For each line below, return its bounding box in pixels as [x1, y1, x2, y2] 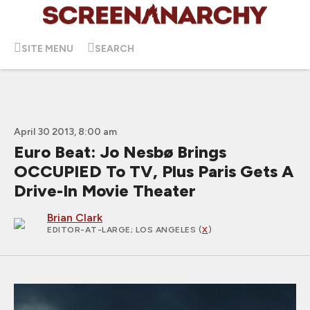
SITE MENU [21, 42, 73, 55]
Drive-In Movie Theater [14, 181, 196, 201]
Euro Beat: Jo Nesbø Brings [14, 142, 226, 162]
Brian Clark [47, 211, 102, 224]
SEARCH [95, 42, 134, 55]
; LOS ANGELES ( [130, 225, 202, 235]
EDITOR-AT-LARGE [47, 225, 131, 235]
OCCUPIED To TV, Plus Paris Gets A [14, 161, 294, 181]
